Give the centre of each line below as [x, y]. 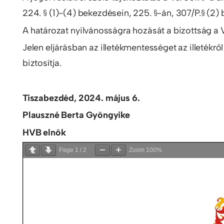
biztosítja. [42, 63]
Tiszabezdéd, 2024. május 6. [81, 98]
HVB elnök [44, 132]
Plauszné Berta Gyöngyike [76, 115]
